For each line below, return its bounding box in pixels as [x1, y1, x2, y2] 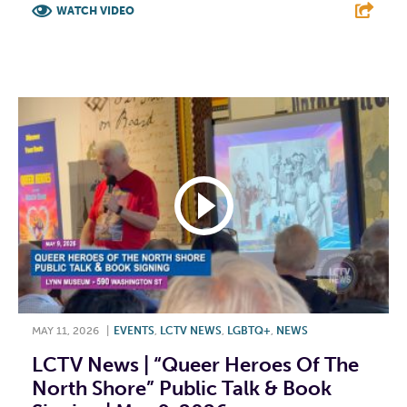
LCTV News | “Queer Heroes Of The [32, 352, 359, 378]
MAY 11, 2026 [32, 324, 99, 338]
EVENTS [114, 324, 154, 338]
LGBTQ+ [227, 324, 271, 338]
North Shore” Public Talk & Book [32, 376, 332, 402]
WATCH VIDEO [56, 4, 134, 17]
